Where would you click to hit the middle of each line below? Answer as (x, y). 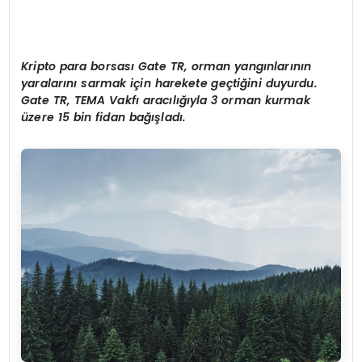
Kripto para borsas (76, 67)
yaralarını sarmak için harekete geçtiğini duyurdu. (169, 84)
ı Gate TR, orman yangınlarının (221, 67)
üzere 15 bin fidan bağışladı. (104, 118)
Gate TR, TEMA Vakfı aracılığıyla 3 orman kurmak (166, 101)
